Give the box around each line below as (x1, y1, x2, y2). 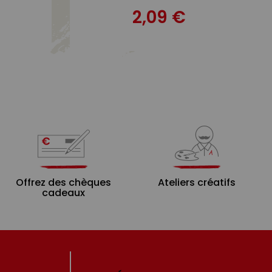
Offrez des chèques (16, 175, 111, 189)
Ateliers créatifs (157, 175, 236, 189)
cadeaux (42, 185, 85, 200)
